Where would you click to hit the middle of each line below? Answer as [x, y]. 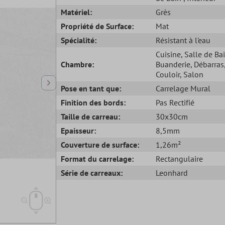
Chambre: [78, 64]
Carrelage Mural [183, 88]
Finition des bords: [93, 102]
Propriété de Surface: [97, 26]
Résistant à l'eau [183, 40]
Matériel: [77, 12]
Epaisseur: [79, 130]
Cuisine [168, 54]
